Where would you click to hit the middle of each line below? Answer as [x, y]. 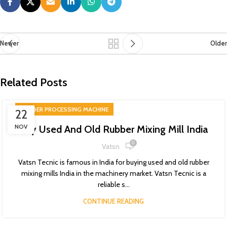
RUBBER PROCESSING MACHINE [64, 109]
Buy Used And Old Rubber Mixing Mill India [113, 129]
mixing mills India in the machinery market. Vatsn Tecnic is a [113, 173]
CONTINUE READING [113, 201]
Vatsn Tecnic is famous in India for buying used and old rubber [113, 162]
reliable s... [113, 184]
